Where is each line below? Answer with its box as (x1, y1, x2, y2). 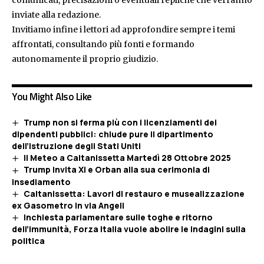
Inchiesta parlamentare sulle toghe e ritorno (23, 211, 213, 223)
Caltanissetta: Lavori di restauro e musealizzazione (23, 187, 245, 199)
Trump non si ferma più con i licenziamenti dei (23, 117, 217, 128)
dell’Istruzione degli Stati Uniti (12, 140, 141, 152)
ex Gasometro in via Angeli (12, 199, 124, 211)
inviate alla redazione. (12, 9, 101, 20)
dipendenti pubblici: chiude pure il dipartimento (12, 128, 213, 140)
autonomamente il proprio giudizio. (12, 54, 158, 64)
